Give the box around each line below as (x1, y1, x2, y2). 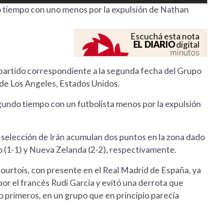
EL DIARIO (133, 39, 175, 50)
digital (175, 39, 200, 50)
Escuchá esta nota (130, 31, 200, 42)
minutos (170, 47, 200, 58)
